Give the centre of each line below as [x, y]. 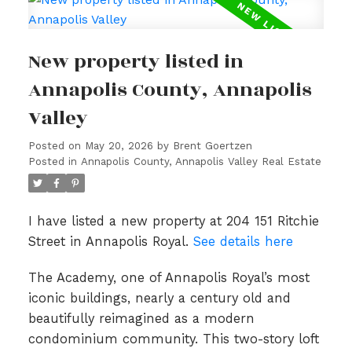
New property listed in [136, 62]
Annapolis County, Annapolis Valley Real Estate [201, 162]
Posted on [56, 146]
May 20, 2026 [119, 146]
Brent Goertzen [212, 146]
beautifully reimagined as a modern [141, 319]
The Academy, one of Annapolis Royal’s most [169, 278]
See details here [243, 242]
